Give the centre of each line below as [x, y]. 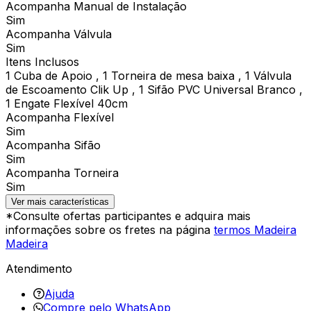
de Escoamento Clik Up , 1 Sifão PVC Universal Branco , [154, 89]
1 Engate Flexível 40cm [67, 103]
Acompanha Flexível [60, 117]
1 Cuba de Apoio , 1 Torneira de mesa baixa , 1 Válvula [149, 75]
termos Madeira [255, 229]
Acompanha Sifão [53, 145]
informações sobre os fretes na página [110, 229]
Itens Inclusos [42, 61]
